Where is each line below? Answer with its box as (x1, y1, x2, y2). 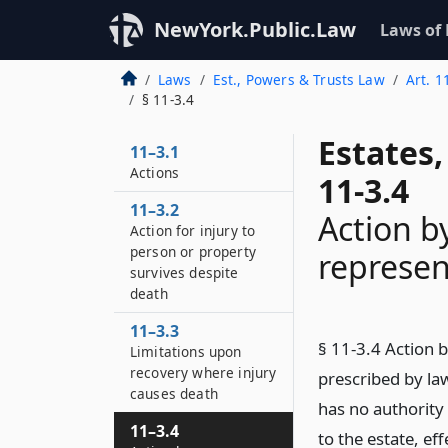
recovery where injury (130, 363, 277, 382)
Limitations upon (130, 342, 242, 361)
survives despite (130, 263, 239, 282)
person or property (130, 242, 256, 261)
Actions (130, 163, 180, 182)
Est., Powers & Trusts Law (212, 70, 385, 89)
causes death (130, 384, 218, 403)
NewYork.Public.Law (154, 16, 356, 43)
